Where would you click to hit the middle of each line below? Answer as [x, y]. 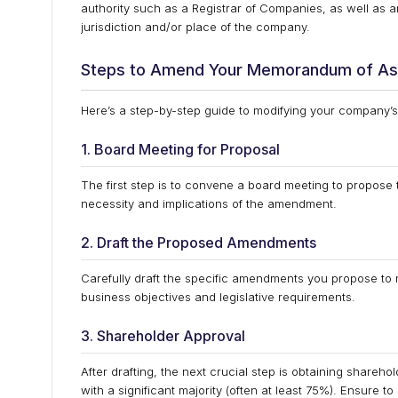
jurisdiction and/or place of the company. [195, 27]
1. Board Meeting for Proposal [180, 149]
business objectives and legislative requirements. [218, 297]
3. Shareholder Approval [163, 336]
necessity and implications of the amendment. [209, 203]
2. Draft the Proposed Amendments [199, 243]
